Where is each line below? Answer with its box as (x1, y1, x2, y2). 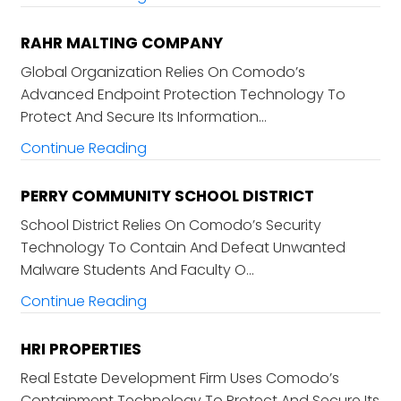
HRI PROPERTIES (20, 338, 141, 361)
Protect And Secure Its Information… (20, 107, 267, 128)
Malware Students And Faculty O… (20, 260, 254, 281)
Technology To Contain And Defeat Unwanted (20, 237, 346, 259)
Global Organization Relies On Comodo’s (20, 62, 305, 83)
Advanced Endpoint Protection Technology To (20, 84, 346, 106)
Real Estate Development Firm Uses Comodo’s (20, 368, 339, 389)
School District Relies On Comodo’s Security (20, 215, 321, 236)
